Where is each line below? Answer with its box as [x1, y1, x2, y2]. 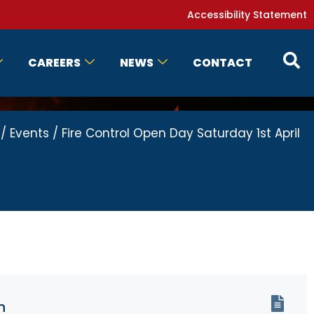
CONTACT [193, 54, 253, 71]
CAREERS [28, 54, 81, 71]
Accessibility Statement [187, 8, 307, 22]
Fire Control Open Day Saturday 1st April [62, 124, 300, 142]
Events [10, 124, 49, 142]
